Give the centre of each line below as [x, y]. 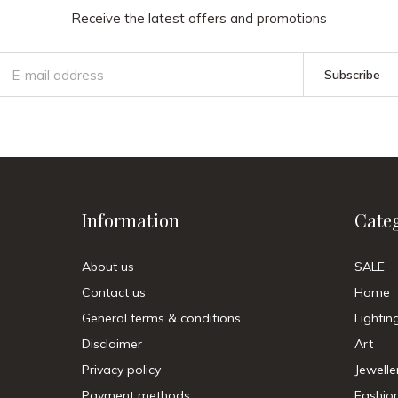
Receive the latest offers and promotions [199, 18]
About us [108, 267]
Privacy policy [121, 370]
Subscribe [352, 75]
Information [131, 220]
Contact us [114, 292]
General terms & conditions [161, 318]
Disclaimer [112, 344]
